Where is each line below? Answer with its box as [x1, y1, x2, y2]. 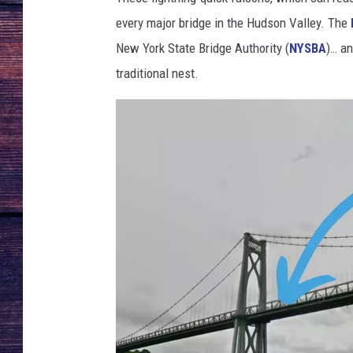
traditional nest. [116, 65, 199, 82]
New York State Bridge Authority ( [116, 40, 289, 57]
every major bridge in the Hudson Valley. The [116, 15, 351, 32]
